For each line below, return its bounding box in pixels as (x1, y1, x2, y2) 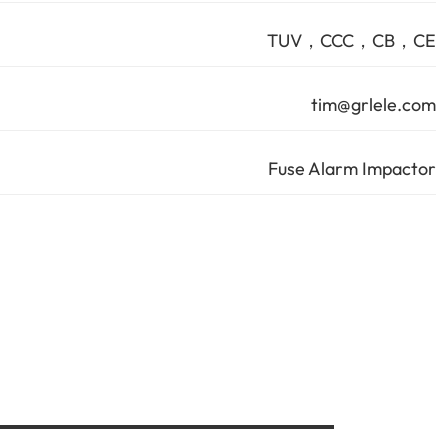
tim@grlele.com (311, 93, 436, 116)
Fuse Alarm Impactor (268, 157, 436, 180)
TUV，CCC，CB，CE (267, 29, 436, 52)
